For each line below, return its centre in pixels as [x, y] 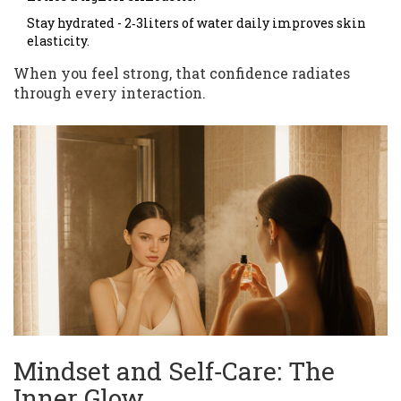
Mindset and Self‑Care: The [174, 371]
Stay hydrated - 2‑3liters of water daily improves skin [196, 23]
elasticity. [58, 41]
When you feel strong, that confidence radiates [182, 73]
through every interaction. [110, 93]
